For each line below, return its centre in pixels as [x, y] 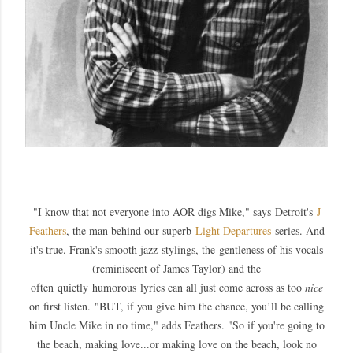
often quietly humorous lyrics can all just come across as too [167, 287]
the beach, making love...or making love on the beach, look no [176, 344]
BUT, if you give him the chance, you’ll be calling [212, 306]
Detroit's [295, 211]
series [285, 230]
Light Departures [233, 230]
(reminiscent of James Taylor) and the [176, 268]
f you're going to [287, 325]
